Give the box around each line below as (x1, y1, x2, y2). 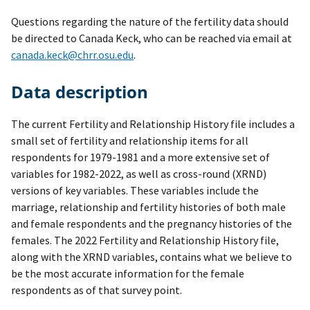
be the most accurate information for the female (11, 266, 244, 281)
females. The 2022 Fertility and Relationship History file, (11, 233, 279, 248)
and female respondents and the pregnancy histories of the (11, 217, 292, 231)
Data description (24, 80, 148, 104)
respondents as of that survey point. (11, 283, 182, 298)
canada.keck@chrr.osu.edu (11, 48, 134, 62)
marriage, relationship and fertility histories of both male (11, 200, 286, 215)
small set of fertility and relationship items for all (11, 134, 248, 148)
